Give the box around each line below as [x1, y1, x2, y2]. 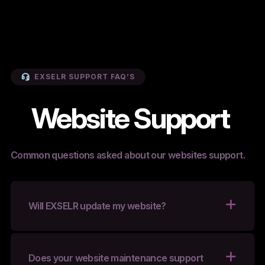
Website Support [31, 101, 230, 136]
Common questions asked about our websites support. [10, 149, 245, 161]
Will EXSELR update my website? [28, 200, 166, 212]
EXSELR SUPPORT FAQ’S [34, 72, 135, 82]
